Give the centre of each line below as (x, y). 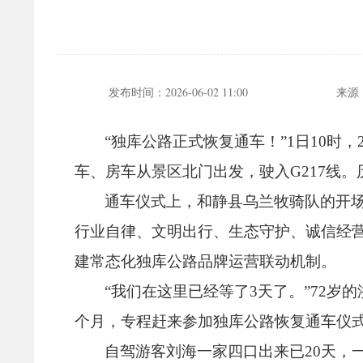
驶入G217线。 (308, 171)
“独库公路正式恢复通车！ (193, 141)
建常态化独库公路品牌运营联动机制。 (205, 261)
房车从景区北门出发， (182, 171)
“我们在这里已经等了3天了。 (205, 291)
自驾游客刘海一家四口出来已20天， (228, 351)
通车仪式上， (151, 201)
